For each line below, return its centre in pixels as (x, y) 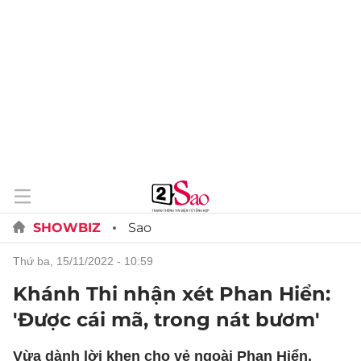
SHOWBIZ (67, 228)
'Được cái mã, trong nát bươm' (166, 320)
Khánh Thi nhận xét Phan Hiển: (172, 294)
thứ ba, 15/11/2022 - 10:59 (87, 261)
